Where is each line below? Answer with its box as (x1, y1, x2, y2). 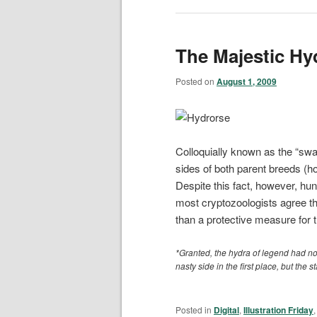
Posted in (175, 303, 212, 316)
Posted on (175, 74, 217, 87)
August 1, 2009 (217, 74, 277, 88)
